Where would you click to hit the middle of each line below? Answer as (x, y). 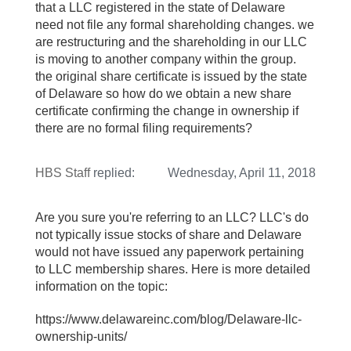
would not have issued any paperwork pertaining (170, 252)
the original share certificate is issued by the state (171, 77)
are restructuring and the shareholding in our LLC (171, 42)
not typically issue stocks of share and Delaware (168, 235)
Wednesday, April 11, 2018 (242, 173)
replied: (112, 173)
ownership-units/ (81, 337)
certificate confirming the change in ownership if (167, 111)
